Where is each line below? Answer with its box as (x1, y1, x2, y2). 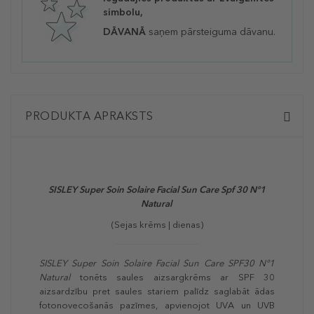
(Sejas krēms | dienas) (111, 219, 203, 231)
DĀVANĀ (103, 26, 146, 39)
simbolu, (103, 6, 143, 19)
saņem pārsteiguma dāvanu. (146, 26, 275, 39)
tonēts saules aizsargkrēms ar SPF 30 (70, 272, 275, 283)
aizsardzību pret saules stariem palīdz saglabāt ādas (39, 286, 275, 297)
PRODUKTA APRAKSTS (25, 109, 153, 123)
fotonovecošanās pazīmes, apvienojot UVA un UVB (39, 300, 275, 311)
